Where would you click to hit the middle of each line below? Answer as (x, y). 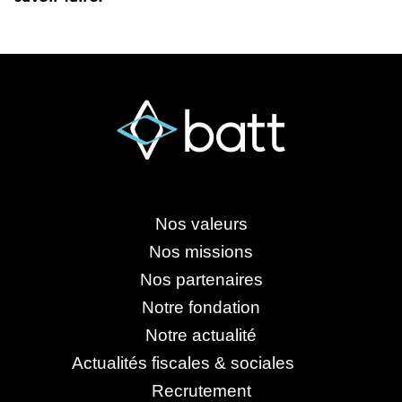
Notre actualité (201, 335)
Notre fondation (201, 307)
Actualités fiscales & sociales (201, 363)
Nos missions (201, 251)
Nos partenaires (201, 279)
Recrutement (201, 390)
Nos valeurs (201, 223)
